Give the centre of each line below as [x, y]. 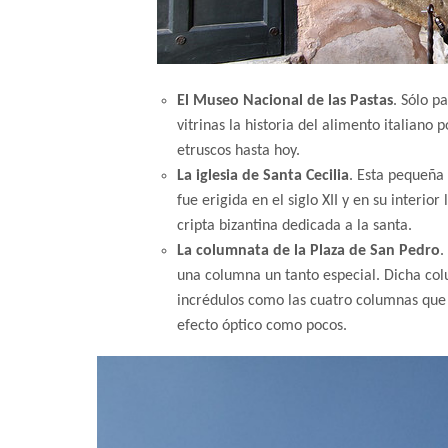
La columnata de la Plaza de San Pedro [308, 251]
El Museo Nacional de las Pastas [285, 101]
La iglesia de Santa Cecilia [263, 176]
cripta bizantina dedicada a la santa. [294, 226]
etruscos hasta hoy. [238, 151]
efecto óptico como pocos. [262, 326]
